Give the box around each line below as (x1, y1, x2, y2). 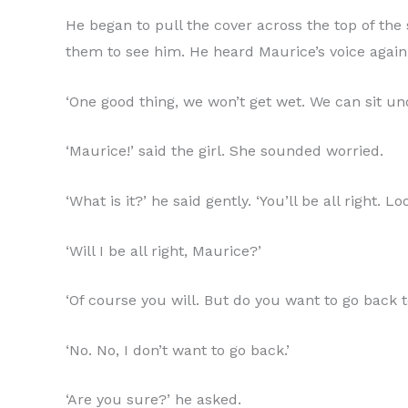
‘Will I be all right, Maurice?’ (66, 241, 261, 260)
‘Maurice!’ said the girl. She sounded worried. (66, 142, 383, 160)
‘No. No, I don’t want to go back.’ (66, 341, 290, 359)
